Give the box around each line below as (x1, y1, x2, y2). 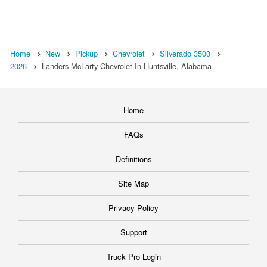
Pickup (75, 48, 98, 60)
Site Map (118, 178, 149, 190)
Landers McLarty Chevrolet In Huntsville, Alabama (42, 60, 212, 72)
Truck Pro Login (106, 251, 161, 263)
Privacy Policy (108, 202, 159, 214)
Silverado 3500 (160, 48, 210, 60)
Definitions (115, 153, 152, 165)
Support (120, 226, 147, 238)
